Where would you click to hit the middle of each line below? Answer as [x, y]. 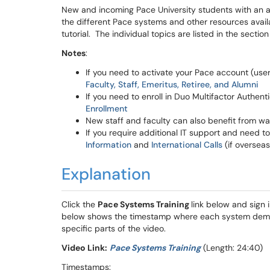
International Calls [187, 145]
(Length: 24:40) [232, 248]
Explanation [106, 174]
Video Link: [84, 248]
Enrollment [107, 108]
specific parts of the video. [114, 228]
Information [108, 145]
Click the [80, 204]
